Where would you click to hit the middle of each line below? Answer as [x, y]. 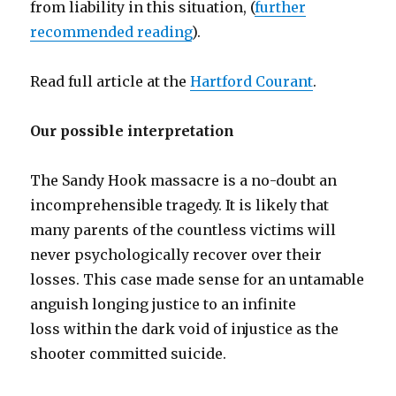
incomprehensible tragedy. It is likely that [180, 205]
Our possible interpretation [133, 131]
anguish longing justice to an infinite [164, 304]
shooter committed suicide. [129, 354]
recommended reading [111, 32]
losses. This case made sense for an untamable [198, 279]
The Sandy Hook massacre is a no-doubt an [184, 180]
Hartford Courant [252, 81]
